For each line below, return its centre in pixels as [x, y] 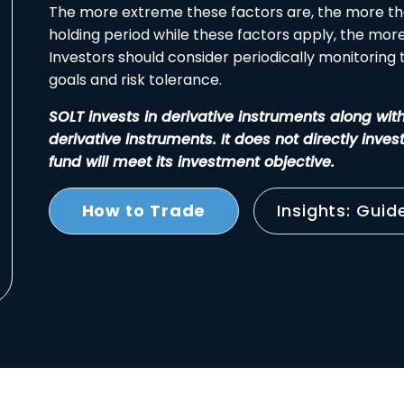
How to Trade [144, 211]
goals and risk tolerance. [135, 80]
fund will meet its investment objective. [192, 162]
